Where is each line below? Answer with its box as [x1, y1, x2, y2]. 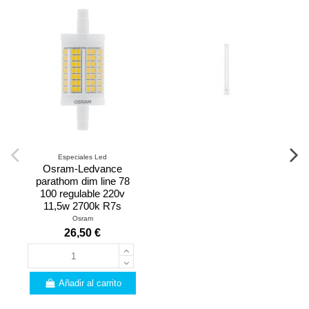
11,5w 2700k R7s [43, 200, 122, 212]
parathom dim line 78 [35, 175, 130, 188]
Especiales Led [58, 152, 108, 161]
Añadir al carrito [58, 278, 121, 289]
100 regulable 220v [40, 188, 126, 200]
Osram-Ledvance [43, 163, 123, 175]
